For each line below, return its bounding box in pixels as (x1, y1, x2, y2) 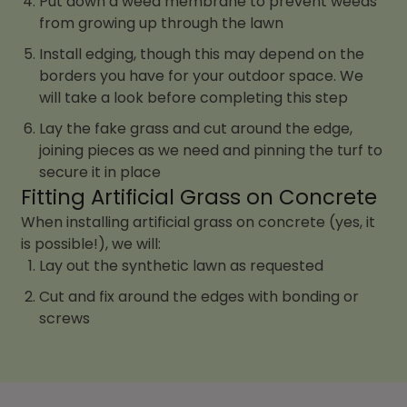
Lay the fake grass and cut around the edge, (39, 117, 353, 139)
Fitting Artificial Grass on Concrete (21, 182, 378, 212)
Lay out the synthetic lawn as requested (39, 254, 324, 276)
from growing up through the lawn (39, 12, 284, 34)
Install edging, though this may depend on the (39, 43, 365, 65)
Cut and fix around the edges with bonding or (39, 285, 360, 307)
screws (39, 307, 91, 329)
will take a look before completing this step (39, 86, 349, 108)
